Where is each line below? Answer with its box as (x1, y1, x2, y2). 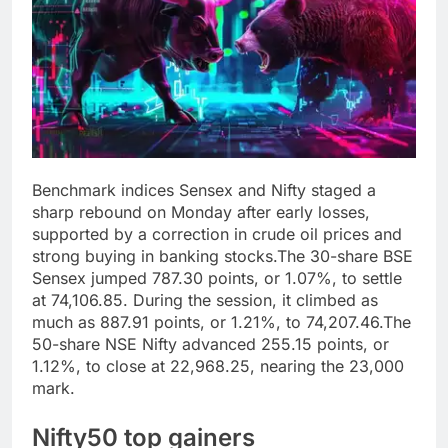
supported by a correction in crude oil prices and (32, 224, 402, 245)
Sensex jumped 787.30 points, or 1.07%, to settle (32, 268, 402, 289)
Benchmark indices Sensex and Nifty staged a (32, 180, 376, 201)
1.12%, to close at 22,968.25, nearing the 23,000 (32, 356, 404, 377)
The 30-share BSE (277, 246, 413, 267)
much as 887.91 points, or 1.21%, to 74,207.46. (32, 312, 383, 333)
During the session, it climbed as (133, 290, 378, 311)
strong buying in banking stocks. (32, 246, 277, 267)
